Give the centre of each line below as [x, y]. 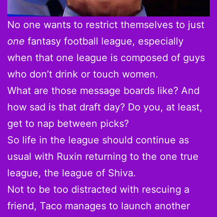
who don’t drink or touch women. [83, 74]
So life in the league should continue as [98, 140]
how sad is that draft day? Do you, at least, [105, 107]
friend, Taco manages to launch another [99, 206]
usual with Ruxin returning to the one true [103, 156]
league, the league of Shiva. [72, 173]
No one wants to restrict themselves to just [106, 24]
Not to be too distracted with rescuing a [98, 189]
